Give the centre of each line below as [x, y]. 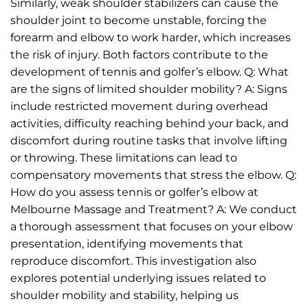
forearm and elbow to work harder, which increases [151, 37]
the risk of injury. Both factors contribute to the [139, 54]
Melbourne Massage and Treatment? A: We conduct [154, 209]
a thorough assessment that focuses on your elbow [152, 226]
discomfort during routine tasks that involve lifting [149, 140]
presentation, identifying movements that [127, 243]
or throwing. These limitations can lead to [124, 157]
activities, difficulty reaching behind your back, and [150, 123]
